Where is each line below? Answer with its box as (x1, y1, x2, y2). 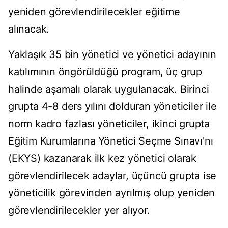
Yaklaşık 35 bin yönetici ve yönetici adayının (8, 48, 216, 61)
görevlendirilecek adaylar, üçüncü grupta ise (8, 169, 217, 182)
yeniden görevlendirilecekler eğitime (8, 6, 180, 18)
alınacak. (8, 23, 50, 36)
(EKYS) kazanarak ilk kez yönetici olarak (8, 152, 196, 165)
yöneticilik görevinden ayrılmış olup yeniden (8, 187, 215, 199)
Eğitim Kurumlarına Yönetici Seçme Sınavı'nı (8, 135, 213, 148)
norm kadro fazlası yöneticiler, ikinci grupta (8, 118, 210, 130)
